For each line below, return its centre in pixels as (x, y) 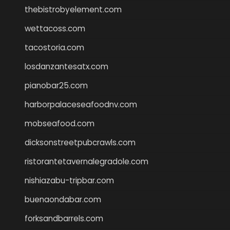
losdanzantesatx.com (66, 66)
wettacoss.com (55, 28)
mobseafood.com (60, 123)
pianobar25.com (56, 85)
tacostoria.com (54, 47)
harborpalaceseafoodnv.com (81, 104)
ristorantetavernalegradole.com (87, 161)
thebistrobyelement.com (73, 9)
